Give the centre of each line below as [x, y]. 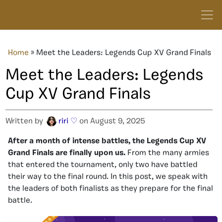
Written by [25, 121]
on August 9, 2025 [111, 121]
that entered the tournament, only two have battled [103, 165]
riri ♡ [68, 121]
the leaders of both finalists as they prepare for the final [111, 189]
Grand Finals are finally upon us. [67, 153]
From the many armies [167, 153]
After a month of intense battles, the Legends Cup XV [107, 141]
